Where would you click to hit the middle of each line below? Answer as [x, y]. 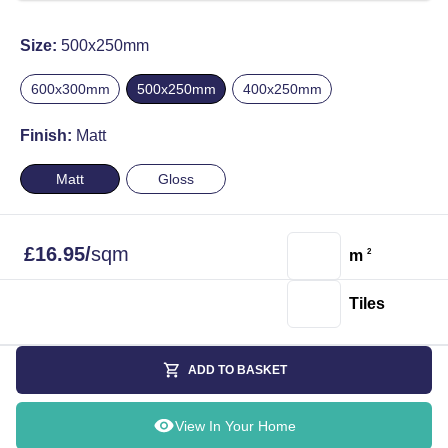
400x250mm [282, 89]
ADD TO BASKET [237, 370]
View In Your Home [235, 426]
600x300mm [70, 89]
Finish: [48, 135]
